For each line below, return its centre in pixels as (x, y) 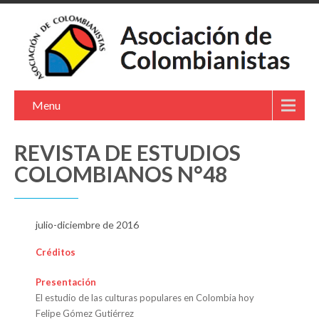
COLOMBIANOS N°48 (121, 173)
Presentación (66, 282)
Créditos (56, 252)
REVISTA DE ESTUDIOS (127, 152)
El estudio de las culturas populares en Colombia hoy (145, 297)
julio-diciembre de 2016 (87, 224)
